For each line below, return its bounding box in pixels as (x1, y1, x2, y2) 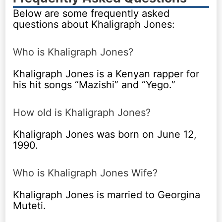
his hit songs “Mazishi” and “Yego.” (13, 78, 176, 91)
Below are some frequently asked (13, 7, 170, 19)
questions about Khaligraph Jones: (13, 18, 175, 30)
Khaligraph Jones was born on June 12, (13, 128, 197, 140)
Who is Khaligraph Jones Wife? (13, 166, 158, 179)
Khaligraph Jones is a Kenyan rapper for (13, 67, 200, 80)
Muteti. (13, 199, 47, 212)
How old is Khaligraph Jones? (13, 106, 151, 118)
